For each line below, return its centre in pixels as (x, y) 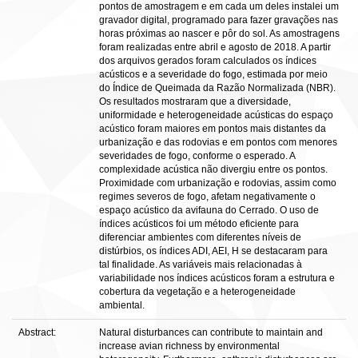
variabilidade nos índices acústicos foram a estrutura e (217, 278)
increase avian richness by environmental (189, 346)
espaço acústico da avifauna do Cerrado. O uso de (209, 210)
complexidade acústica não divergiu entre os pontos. (213, 169)
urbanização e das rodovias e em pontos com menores (218, 142)
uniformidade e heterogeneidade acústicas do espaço (216, 115)
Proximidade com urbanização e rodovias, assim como (218, 183)
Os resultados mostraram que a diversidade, (195, 101)
